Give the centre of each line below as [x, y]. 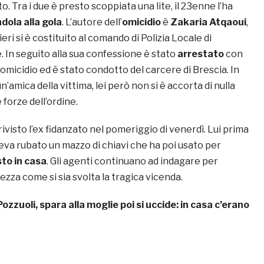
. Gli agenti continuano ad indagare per [132, 161]
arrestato [202, 54]
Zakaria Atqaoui [208, 22]
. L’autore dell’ [92, 22]
